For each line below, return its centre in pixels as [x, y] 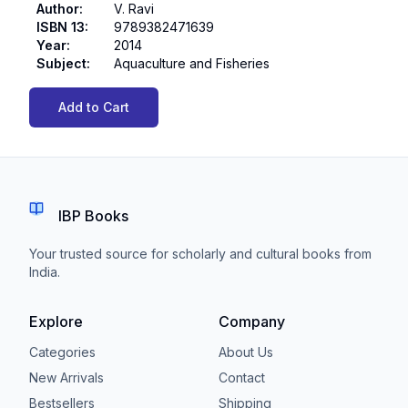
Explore [56, 321]
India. [45, 271]
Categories [62, 352]
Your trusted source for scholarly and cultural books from [200, 253]
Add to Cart [94, 107]
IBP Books [93, 215]
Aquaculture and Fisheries [192, 63]
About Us [246, 352]
